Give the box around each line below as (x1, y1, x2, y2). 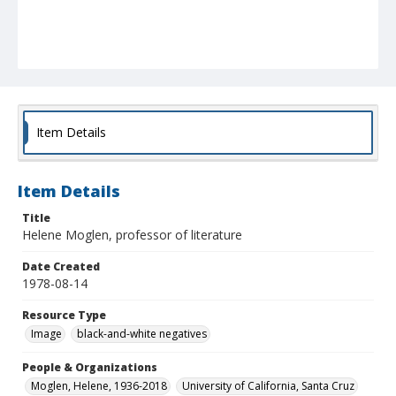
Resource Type (22, 308, 106, 324)
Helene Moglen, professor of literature (22, 226, 242, 244)
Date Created (22, 259, 100, 275)
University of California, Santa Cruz (182, 378, 354, 394)
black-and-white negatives (77, 326, 207, 342)
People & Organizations (22, 360, 157, 376)
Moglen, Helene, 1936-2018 (31, 378, 167, 394)
